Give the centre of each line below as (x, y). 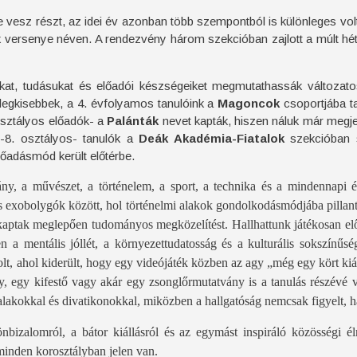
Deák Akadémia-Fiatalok (212, 138)
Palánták (133, 121)
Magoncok (249, 103)
